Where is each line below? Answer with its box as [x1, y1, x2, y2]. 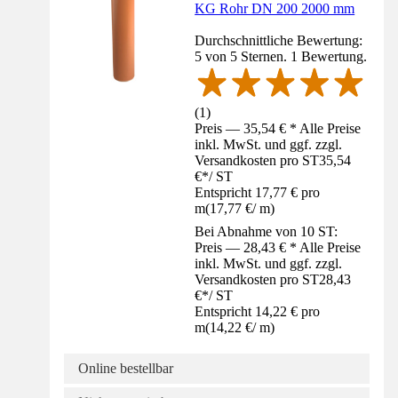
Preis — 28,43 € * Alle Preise [195, 240, 362, 256]
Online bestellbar [78, 361, 173, 377]
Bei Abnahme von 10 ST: [195, 224, 338, 240]
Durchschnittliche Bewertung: [195, 33, 363, 49]
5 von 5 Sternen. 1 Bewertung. [195, 49, 368, 65]
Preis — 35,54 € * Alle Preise [195, 121, 362, 137]
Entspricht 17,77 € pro [195, 185, 321, 201]
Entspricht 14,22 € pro [195, 304, 321, 320]
